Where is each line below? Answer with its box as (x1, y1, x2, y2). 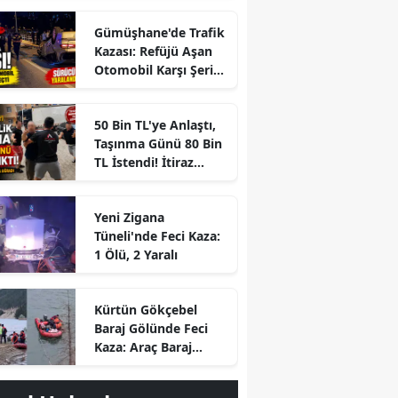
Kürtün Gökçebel (93, 301, 197, 319)
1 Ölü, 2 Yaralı (93, 246, 178, 264)
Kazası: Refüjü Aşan (93, 43, 212, 60)
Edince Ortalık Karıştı (93, 172, 223, 190)
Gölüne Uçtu (93, 357, 171, 375)
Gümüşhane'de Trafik (93, 24, 225, 42)
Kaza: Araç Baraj (93, 338, 192, 356)
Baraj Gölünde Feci (93, 320, 208, 338)
